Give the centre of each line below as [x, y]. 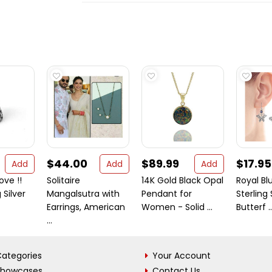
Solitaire [63, 180]
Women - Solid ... [177, 207]
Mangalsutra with [83, 194]
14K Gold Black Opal [182, 180]
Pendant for [167, 194]
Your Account [182, 256]
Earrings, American [86, 207]
